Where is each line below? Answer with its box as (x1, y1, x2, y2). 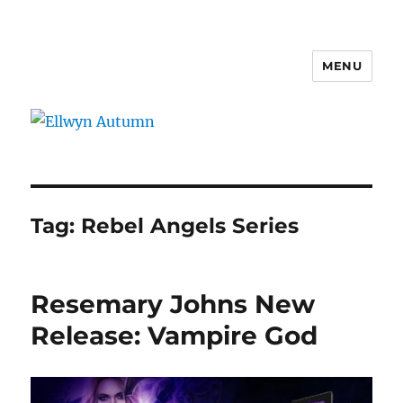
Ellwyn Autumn (31, 66, 201, 92)
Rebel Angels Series (81, 212, 300, 238)
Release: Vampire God (31, 319, 318, 351)
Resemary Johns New (31, 288, 316, 319)
